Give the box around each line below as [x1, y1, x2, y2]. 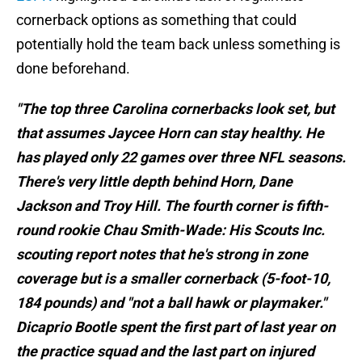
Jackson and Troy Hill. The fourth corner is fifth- [16, 197, 328, 215]
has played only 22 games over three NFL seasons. [16, 149, 346, 166]
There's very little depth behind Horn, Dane [16, 173, 293, 191]
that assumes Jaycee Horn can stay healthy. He [16, 124, 324, 142]
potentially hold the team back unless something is [16, 36, 340, 53]
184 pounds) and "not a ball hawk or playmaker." [16, 294, 326, 312]
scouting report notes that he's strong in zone [16, 246, 308, 263]
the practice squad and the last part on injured [16, 343, 314, 360]
